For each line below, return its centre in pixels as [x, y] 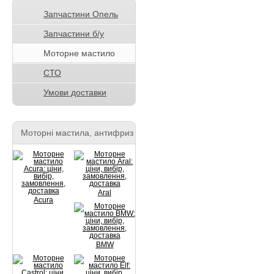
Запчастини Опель [81, 14]
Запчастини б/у [74, 34]
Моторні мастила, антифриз [77, 133]
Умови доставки [75, 92]
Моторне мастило [79, 53]
